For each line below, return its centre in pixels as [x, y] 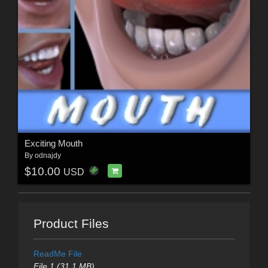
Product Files [71, 224]
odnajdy [48, 156]
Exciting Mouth [53, 144]
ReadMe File [57, 254]
